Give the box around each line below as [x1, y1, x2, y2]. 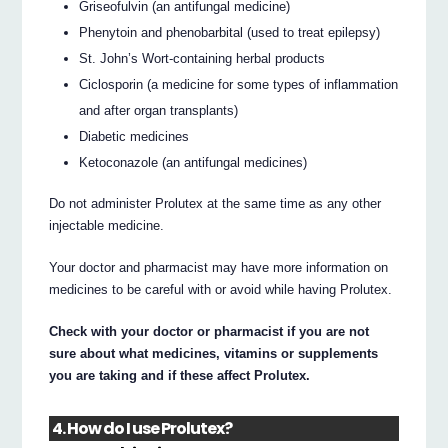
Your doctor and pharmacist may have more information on [49, 259, 389, 275]
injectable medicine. [49, 217, 165, 233]
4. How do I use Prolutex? [52, 417, 233, 441]
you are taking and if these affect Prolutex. [49, 367, 311, 383]
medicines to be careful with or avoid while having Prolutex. [49, 281, 393, 297]
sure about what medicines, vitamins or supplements [49, 345, 379, 361]
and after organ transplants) [79, 103, 239, 119]
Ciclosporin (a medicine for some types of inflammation [79, 77, 399, 93]
